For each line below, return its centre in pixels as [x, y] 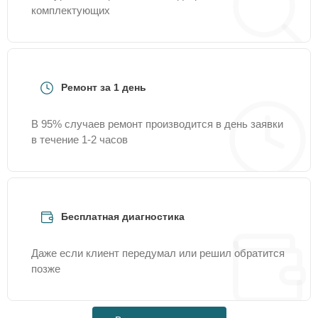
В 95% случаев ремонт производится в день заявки [157, 124]
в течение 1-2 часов [79, 139]
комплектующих [71, 10]
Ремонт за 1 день [104, 87]
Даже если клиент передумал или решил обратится [158, 253]
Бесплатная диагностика [123, 216]
